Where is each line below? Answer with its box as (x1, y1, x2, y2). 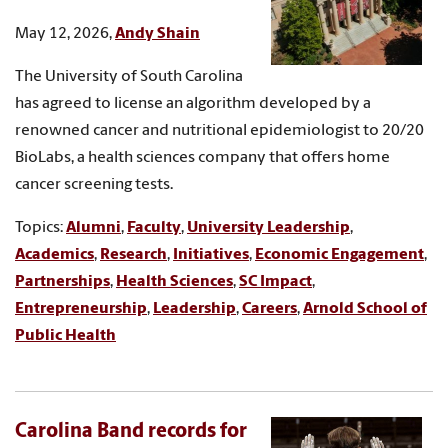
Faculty (127, 219, 181, 236)
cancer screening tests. (15, 176, 173, 193)
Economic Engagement (255, 246, 424, 263)
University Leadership (187, 219, 350, 236)
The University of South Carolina (15, 68, 243, 85)
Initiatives (173, 246, 249, 263)
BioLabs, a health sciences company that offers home (15, 149, 390, 166)
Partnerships (15, 273, 110, 290)
